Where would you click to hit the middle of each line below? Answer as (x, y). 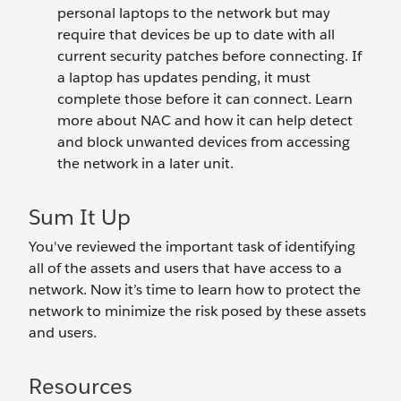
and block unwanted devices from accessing (204, 142)
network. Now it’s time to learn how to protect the (195, 290)
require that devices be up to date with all (196, 34)
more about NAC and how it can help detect (205, 120)
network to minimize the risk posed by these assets (197, 311)
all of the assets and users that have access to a (185, 268)
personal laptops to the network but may (194, 13)
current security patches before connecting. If (209, 56)
